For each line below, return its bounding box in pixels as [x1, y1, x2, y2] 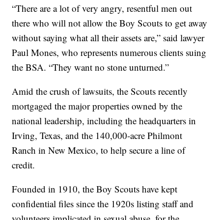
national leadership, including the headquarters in [12, 114, 196, 127]
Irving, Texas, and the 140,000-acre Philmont [12, 129, 183, 142]
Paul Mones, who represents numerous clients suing [12, 46, 207, 59]
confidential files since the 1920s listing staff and [12, 197, 194, 210]
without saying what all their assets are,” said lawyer [12, 31, 205, 44]
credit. [12, 159, 35, 171]
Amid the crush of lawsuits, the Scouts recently [12, 85, 188, 98]
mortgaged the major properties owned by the [12, 100, 183, 112]
